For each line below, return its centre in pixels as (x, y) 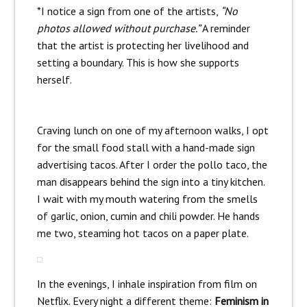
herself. (54, 80)
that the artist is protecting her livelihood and (143, 46)
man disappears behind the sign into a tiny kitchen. (150, 182)
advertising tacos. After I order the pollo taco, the (152, 165)
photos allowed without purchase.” (118, 28)
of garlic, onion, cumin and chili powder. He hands (148, 216)
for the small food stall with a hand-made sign (146, 148)
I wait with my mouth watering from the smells (147, 199)
